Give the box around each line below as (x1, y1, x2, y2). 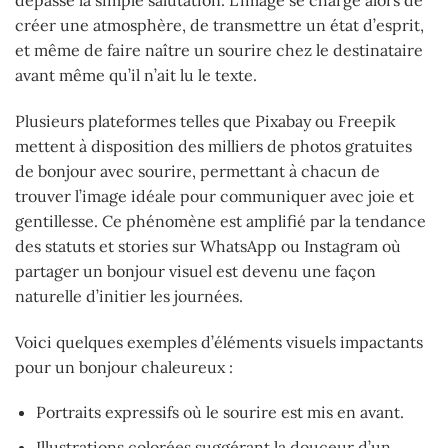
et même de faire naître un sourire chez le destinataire (15, 40, 423, 61)
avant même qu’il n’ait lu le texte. (15, 65, 257, 86)
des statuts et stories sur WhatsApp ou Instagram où (15, 235, 401, 256)
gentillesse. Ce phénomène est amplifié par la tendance (15, 210, 426, 231)
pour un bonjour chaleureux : (15, 356, 233, 377)
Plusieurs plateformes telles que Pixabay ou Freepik (15, 110, 396, 131)
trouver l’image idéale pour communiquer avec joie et (15, 185, 414, 206)
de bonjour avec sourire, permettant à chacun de (15, 160, 380, 181)
